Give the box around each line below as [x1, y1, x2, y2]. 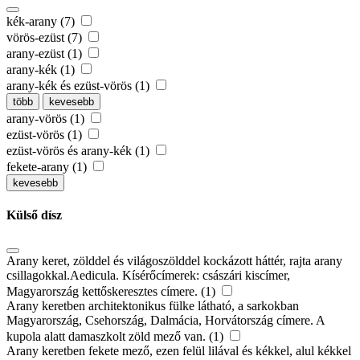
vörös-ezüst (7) [6, 30, 85, 44]
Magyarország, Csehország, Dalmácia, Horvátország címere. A [6, 313, 325, 328]
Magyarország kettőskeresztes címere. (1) [6, 284, 219, 299]
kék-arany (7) [6, 14, 78, 28]
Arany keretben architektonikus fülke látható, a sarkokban [6, 299, 299, 313]
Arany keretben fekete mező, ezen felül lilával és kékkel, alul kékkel [6, 344, 351, 358]
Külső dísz [6, 208, 62, 223]
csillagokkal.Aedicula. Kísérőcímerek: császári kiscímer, [6, 268, 290, 283]
